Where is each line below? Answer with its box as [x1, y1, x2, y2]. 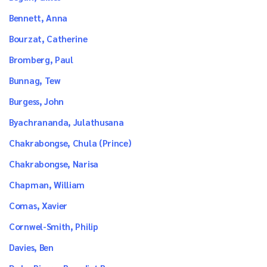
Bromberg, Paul [9, 54, 73, 65]
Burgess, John [9, 95, 64, 107]
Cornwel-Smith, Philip [9, 221, 98, 232]
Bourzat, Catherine [9, 33, 88, 44]
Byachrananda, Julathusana [9, 116, 124, 128]
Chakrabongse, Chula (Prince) [9, 137, 132, 148]
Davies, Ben [9, 241, 54, 253]
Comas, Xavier [9, 200, 68, 211]
